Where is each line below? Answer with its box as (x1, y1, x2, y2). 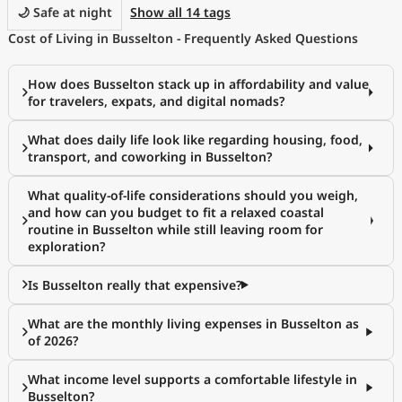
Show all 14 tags (130, 4, 231, 21)
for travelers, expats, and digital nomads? (28, 92, 284, 109)
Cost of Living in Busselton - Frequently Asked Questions (8, 30, 358, 47)
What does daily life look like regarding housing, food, (28, 131, 363, 148)
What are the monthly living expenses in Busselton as (28, 315, 359, 332)
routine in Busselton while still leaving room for (28, 221, 323, 238)
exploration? (28, 238, 105, 255)
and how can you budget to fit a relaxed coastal (28, 204, 324, 221)
